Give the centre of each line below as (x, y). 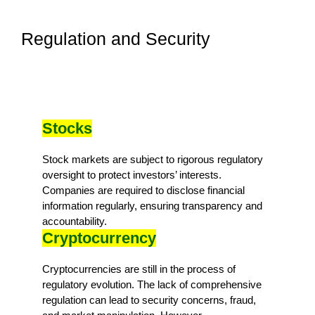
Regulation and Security (116, 38)
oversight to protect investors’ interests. (132, 174)
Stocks (67, 128)
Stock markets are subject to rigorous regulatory (153, 159)
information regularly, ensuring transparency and (152, 205)
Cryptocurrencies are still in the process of (139, 269)
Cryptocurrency (99, 238)
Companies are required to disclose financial (143, 190)
